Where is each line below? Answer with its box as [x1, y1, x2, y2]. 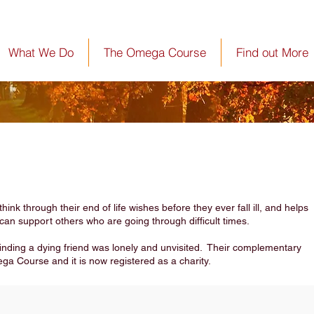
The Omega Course [104, 45, 206, 60]
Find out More [236, 45, 308, 60]
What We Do [8, 45, 74, 60]
